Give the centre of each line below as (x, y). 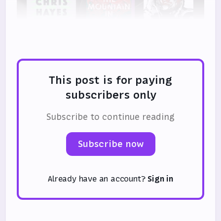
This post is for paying (110, 80)
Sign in (160, 179)
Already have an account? (98, 179)
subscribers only (110, 95)
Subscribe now (110, 144)
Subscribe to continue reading (110, 117)
